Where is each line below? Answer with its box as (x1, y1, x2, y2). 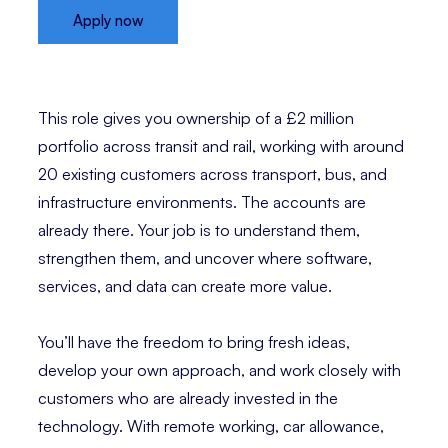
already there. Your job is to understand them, (38, 220, 360, 241)
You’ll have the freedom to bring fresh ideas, (38, 332, 350, 353)
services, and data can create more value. (38, 276, 332, 297)
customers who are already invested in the (38, 388, 338, 409)
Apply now (72, 11, 144, 31)
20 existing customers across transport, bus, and (38, 164, 387, 185)
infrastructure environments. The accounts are (38, 192, 366, 213)
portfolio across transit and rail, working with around (38, 136, 404, 157)
